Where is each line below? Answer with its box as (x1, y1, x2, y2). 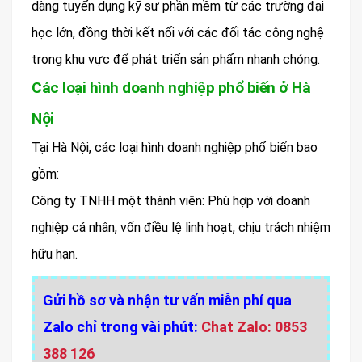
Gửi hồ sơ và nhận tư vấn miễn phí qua (43, 291, 292, 309)
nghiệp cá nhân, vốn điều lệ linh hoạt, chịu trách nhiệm (32, 219, 330, 235)
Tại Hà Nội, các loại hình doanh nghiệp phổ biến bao (32, 139, 318, 155)
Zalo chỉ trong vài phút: (43, 318, 201, 335)
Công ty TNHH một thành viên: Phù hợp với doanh (32, 192, 310, 208)
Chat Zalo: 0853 (201, 318, 307, 335)
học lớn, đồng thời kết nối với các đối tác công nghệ (32, 24, 324, 40)
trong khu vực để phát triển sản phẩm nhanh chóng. (32, 51, 320, 67)
